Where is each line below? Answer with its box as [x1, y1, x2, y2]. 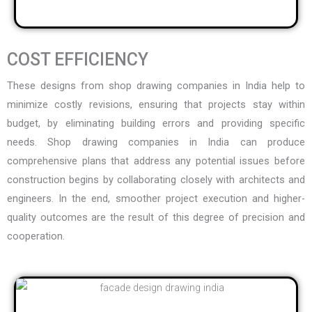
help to [267, 79, 305, 92]
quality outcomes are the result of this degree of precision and [7, 210, 305, 224]
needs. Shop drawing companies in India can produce [7, 135, 305, 148]
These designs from [7, 79, 109, 92]
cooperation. [7, 229, 65, 242]
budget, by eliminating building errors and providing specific [7, 116, 305, 130]
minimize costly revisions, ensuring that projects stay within [7, 97, 305, 111]
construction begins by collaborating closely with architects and [7, 173, 305, 186]
